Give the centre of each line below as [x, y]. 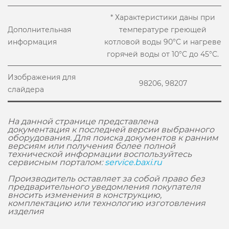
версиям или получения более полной [91, 146]
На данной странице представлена [83, 121]
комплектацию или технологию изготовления [107, 203]
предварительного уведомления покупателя [104, 187]
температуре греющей [163, 30]
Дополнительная [39, 30]
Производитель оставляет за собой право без [106, 179]
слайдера [26, 89]
